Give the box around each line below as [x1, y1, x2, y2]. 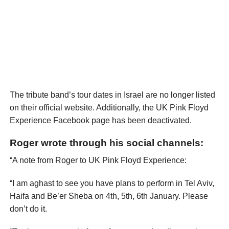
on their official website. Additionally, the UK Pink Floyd [9, 103, 209, 112]
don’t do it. [9, 204, 47, 213]
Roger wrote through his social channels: [9, 137, 203, 148]
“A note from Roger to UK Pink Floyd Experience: [9, 155, 187, 165]
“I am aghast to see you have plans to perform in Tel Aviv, [9, 178, 214, 188]
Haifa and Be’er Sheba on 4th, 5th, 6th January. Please [9, 191, 208, 200]
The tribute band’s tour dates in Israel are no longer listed [9, 90, 215, 99]
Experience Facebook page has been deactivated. [9, 116, 192, 125]
